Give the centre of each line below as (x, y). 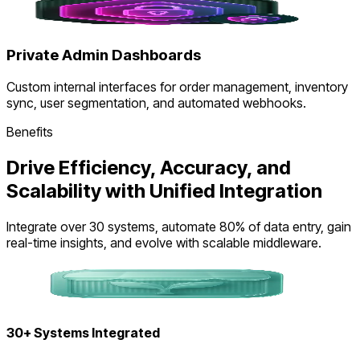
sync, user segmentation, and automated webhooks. (156, 103)
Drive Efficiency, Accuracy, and (149, 168)
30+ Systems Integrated (83, 332)
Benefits (30, 132)
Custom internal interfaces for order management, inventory (177, 87)
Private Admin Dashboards (104, 55)
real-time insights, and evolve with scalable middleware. (164, 243)
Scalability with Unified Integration (164, 191)
